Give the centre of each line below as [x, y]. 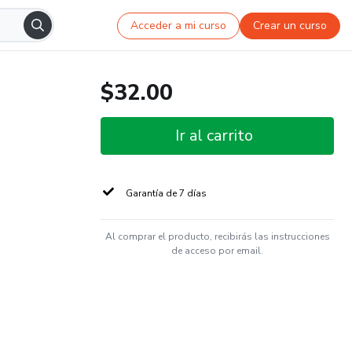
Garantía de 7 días [166, 193]
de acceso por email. [217, 251]
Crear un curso [290, 25]
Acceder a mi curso [179, 25]
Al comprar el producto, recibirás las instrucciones [217, 236]
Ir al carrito [214, 136]
